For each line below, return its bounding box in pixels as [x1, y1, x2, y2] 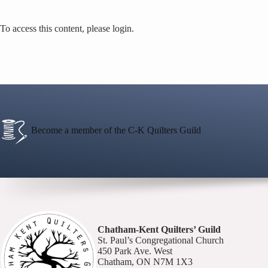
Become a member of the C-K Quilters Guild [29, 124, 201, 135]
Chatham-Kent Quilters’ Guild [98, 224, 221, 235]
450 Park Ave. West [98, 246, 172, 257]
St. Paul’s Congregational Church [98, 235, 224, 246]
